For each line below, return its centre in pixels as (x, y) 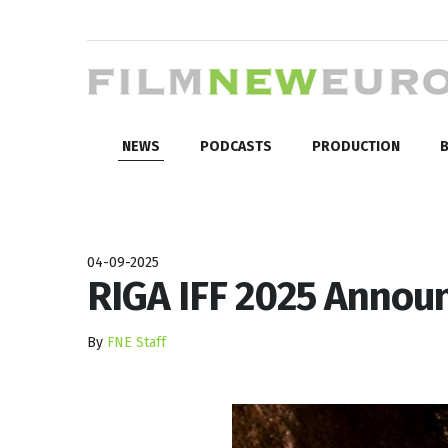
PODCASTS (236, 146)
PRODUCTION (356, 146)
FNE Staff (136, 342)
